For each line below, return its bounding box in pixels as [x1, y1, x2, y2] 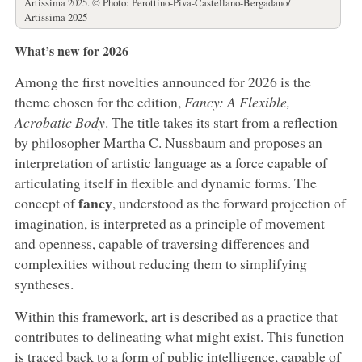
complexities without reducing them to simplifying [14, 253, 307, 273]
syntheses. [14, 273, 74, 293]
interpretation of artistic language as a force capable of [14, 152, 327, 172]
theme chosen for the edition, [14, 91, 184, 112]
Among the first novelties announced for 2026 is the [14, 71, 311, 91]
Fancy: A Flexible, [183, 91, 290, 112]
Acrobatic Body [14, 112, 105, 132]
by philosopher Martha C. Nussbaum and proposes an [14, 132, 322, 152]
